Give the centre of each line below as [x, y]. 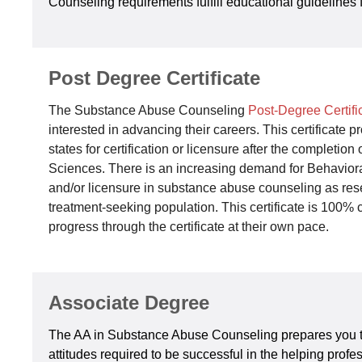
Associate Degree [129, 303]
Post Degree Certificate [154, 78]
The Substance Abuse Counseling [148, 110]
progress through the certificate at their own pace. [190, 227]
